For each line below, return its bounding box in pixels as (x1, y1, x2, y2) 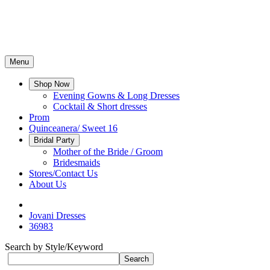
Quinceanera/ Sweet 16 (29, 123, 118, 133)
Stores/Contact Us (29, 168, 98, 178)
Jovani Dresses (29, 210, 86, 221)
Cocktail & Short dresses (53, 101, 147, 111)
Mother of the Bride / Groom (53, 146, 163, 157)
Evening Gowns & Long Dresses (53, 90, 180, 101)
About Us (29, 179, 66, 189)
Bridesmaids (53, 157, 100, 168)
